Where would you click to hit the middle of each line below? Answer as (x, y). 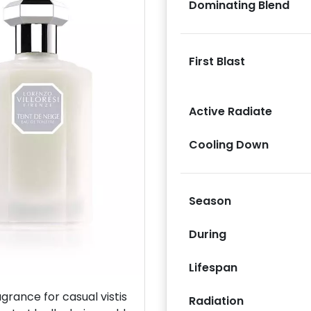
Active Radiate (230, 111)
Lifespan (213, 267)
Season (210, 201)
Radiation (216, 301)
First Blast (217, 61)
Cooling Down (229, 144)
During (208, 234)
